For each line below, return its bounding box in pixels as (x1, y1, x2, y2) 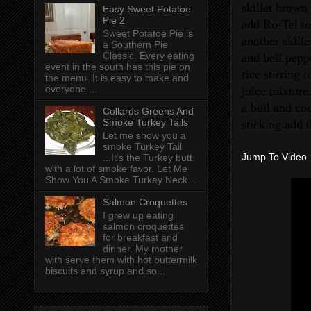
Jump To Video (242, 151, 307, 162)
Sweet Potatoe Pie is (102, 28, 193, 40)
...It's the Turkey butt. (102, 151, 195, 163)
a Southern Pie (102, 39, 168, 51)
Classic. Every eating (102, 50, 194, 62)
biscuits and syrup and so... (45, 264, 165, 276)
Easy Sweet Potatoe (102, 3, 191, 15)
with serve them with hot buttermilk (45, 253, 197, 265)
